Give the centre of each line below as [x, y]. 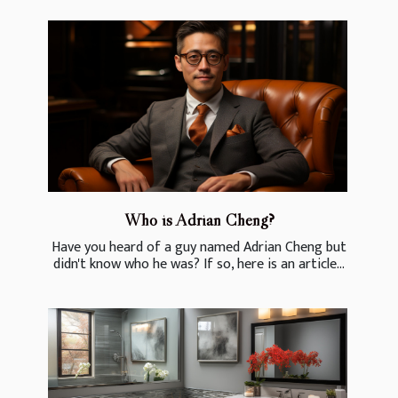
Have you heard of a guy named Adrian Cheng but [199, 247]
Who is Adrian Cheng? [199, 219]
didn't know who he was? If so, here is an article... [199, 264]
